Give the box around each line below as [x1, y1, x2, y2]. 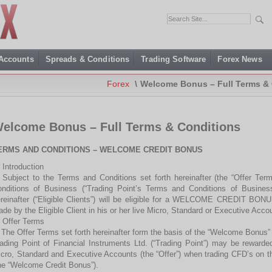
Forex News [217, 55, 262, 64]
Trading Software [141, 55, 206, 64]
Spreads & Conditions [45, 55, 130, 64]
